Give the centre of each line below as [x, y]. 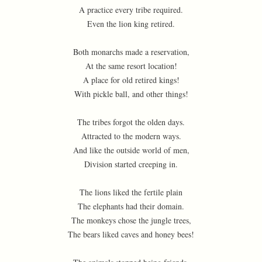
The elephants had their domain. [131, 206]
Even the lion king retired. [131, 24]
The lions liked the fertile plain [131, 192]
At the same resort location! [131, 66]
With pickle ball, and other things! [131, 94]
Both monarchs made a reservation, [131, 52]
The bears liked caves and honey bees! [131, 234]
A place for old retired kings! [131, 80]
